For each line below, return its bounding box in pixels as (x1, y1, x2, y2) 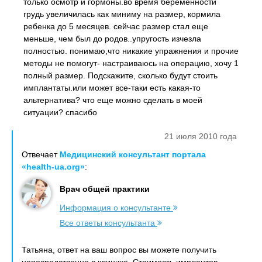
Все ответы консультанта (60, 218, 157, 227)
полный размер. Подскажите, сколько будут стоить (23, 71, 218, 80)
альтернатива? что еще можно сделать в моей (23, 95, 202, 105)
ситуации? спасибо (23, 108, 97, 117)
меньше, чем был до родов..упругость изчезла (23, 34, 201, 43)
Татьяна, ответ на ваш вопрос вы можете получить (22, 245, 216, 254)
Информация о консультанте (60, 203, 173, 212)
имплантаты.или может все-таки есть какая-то (23, 83, 201, 92)
